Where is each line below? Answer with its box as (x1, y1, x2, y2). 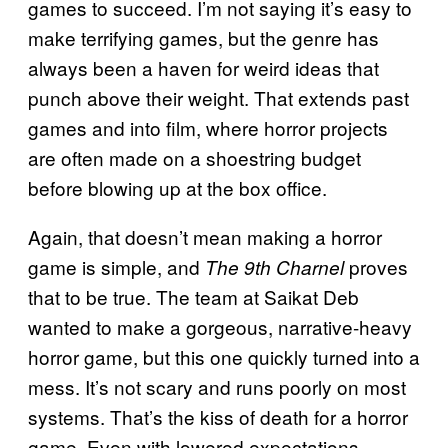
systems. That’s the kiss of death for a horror (28, 403, 408, 431)
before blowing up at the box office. (28, 174, 327, 202)
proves (344, 253, 408, 281)
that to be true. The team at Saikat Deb (28, 283, 359, 311)
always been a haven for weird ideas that (28, 54, 379, 82)
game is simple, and (28, 253, 205, 281)
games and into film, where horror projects (28, 114, 388, 142)
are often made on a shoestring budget (28, 144, 361, 172)
